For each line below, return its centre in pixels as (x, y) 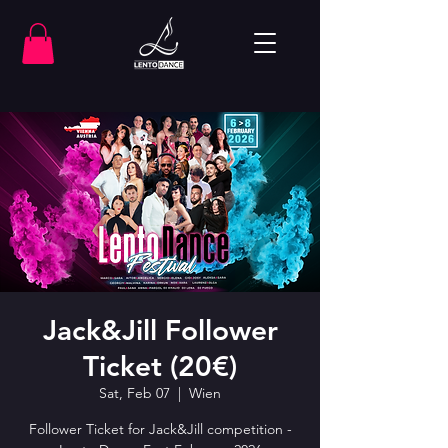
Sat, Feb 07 (134, 392)
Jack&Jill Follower (160, 329)
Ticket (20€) (160, 365)
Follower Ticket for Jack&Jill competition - (160, 428)
